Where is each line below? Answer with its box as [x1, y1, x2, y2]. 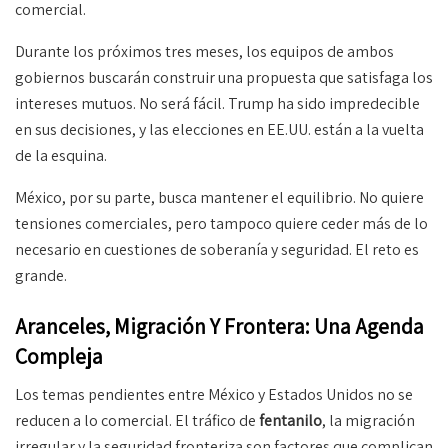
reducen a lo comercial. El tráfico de [15, 409, 259, 431]
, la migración [322, 409, 415, 431]
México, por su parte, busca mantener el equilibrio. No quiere [15, 187, 424, 209]
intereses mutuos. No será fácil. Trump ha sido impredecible [15, 93, 420, 115]
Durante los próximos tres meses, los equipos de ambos [15, 41, 394, 63]
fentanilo [259, 409, 322, 431]
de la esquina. [15, 145, 107, 167]
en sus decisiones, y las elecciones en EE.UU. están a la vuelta [15, 119, 424, 141]
